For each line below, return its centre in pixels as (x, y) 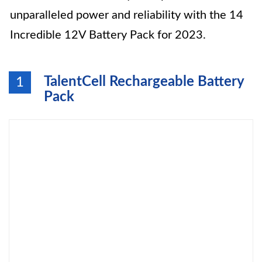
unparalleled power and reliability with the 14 (127, 15)
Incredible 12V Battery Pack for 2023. (108, 35)
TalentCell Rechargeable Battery (144, 82)
